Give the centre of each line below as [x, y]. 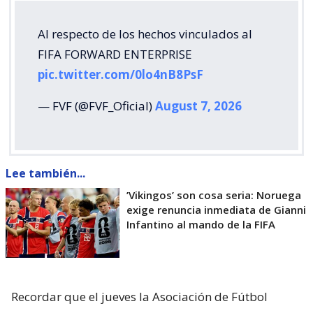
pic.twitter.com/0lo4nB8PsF [121, 74]
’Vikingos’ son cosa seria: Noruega [214, 195]
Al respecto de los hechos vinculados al [145, 34]
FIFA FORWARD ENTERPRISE [115, 54]
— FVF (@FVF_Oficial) [96, 105]
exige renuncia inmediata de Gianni [216, 209]
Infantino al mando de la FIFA [201, 224]
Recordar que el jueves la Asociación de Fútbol [139, 296]
